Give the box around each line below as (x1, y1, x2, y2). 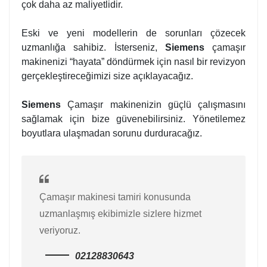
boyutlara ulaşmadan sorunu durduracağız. (21, 128, 202, 138)
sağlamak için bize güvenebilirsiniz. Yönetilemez (21, 113, 246, 124)
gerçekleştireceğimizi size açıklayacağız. (21, 70, 193, 81)
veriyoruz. (39, 225, 85, 235)
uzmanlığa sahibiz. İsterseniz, (21, 42, 165, 52)
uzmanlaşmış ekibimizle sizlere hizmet (39, 208, 201, 219)
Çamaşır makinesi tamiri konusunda (39, 191, 191, 202)
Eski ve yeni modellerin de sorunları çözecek (21, 27, 246, 38)
